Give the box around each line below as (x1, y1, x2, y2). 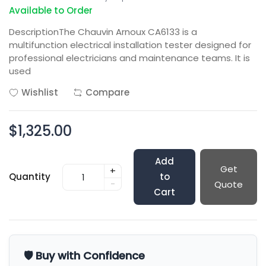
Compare (85, 86, 129, 99)
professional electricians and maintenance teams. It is (9, 52, 250, 64)
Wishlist (21, 86, 58, 99)
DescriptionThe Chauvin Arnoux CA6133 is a (9, 26, 197, 38)
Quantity (9, 170, 50, 183)
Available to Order (9, 4, 93, 17)
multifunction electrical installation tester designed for (9, 39, 251, 51)
